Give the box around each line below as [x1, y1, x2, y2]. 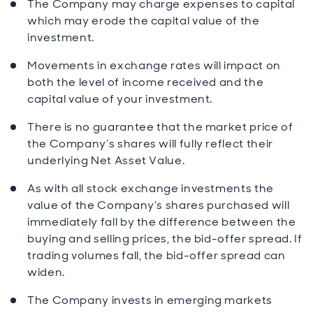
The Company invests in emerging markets [27, 293, 272, 307]
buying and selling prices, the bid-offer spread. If [27, 231, 303, 246]
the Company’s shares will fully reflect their [27, 136, 273, 151]
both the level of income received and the [27, 75, 264, 89]
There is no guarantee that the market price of [27, 119, 293, 134]
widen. [27, 265, 65, 279]
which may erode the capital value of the [27, 13, 260, 28]
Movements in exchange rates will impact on [27, 58, 281, 73]
